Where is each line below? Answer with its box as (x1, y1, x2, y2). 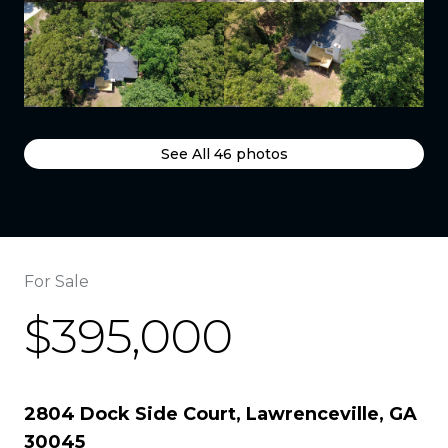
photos (231, 145, 288, 163)
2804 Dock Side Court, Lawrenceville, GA (24, 403, 417, 425)
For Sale (24, 272, 89, 291)
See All (160, 145, 214, 163)
